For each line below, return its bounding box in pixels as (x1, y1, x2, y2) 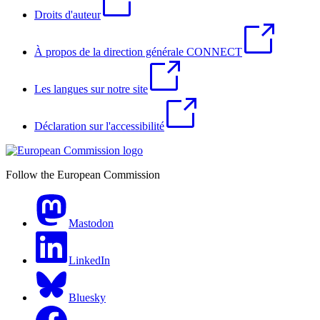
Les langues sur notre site (34, 82, 148, 95)
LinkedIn (69, 254, 110, 266)
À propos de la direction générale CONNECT (34, 45, 242, 58)
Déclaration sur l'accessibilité (34, 119, 164, 132)
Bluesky (69, 291, 106, 304)
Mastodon (69, 216, 114, 229)
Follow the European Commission (6, 168, 160, 181)
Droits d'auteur (34, 8, 101, 21)
